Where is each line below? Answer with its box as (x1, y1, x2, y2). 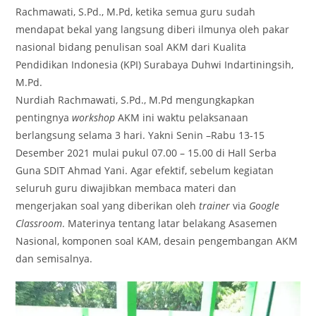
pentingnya (16, 110, 73, 124)
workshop (72, 110, 116, 124)
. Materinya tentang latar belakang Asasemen (62, 216, 278, 230)
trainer (199, 198, 231, 212)
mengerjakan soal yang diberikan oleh (16, 198, 200, 212)
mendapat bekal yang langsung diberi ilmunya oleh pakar (16, 22, 290, 36)
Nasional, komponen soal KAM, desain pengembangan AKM (16, 233, 298, 248)
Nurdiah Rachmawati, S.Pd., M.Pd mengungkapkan (16, 92, 255, 107)
